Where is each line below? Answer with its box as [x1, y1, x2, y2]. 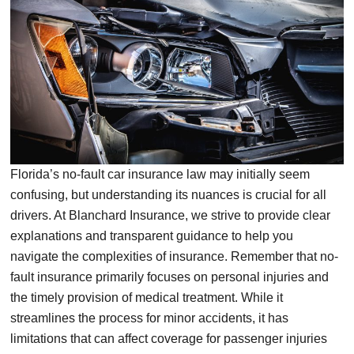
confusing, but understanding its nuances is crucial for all [10, 188, 326, 202]
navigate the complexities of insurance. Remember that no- [10, 250, 338, 264]
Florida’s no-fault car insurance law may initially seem [10, 168, 310, 182]
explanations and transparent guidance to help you [10, 229, 293, 243]
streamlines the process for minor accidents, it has [10, 311, 288, 326]
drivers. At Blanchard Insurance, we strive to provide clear [10, 209, 330, 223]
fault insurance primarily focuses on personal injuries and [10, 270, 329, 284]
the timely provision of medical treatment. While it [10, 291, 283, 305]
